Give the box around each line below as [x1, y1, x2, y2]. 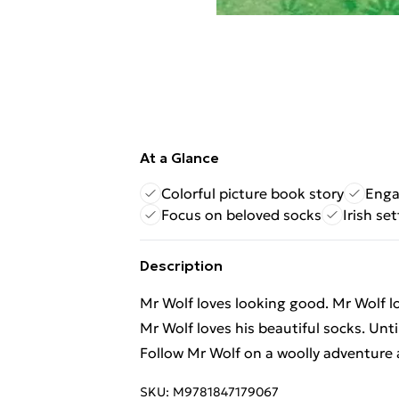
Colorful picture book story [161, 184, 344, 202]
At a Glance [140, 149, 219, 167]
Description [140, 256, 223, 274]
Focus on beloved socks [161, 206, 322, 224]
